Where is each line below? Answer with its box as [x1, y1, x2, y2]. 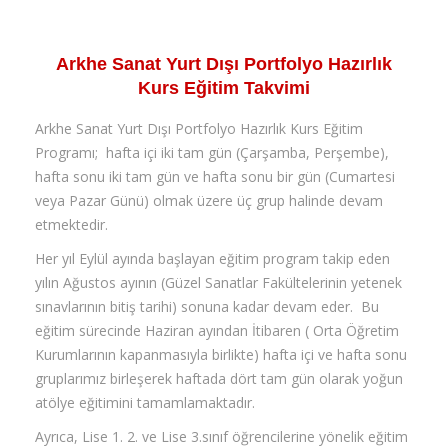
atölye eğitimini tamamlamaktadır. [35, 392, 255, 412]
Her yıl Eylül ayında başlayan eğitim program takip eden [35, 248, 390, 268]
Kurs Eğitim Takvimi [138, 77, 310, 98]
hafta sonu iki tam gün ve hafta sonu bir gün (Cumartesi [35, 166, 395, 186]
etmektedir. [35, 214, 108, 234]
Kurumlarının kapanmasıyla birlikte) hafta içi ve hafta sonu [35, 344, 407, 364]
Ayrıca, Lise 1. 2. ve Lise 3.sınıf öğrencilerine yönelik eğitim [35, 426, 408, 446]
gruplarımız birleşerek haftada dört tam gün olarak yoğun [35, 368, 403, 388]
